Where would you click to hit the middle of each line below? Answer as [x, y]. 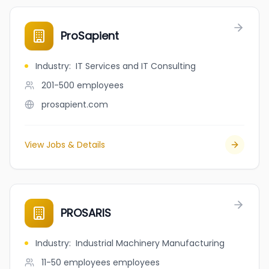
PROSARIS [86, 213]
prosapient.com [75, 104]
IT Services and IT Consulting [136, 66]
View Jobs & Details [65, 145]
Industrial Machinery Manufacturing [150, 243]
